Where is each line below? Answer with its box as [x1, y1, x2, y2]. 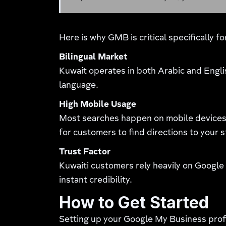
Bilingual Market [59, 53, 128, 62]
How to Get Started [59, 193, 209, 212]
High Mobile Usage [59, 100, 137, 109]
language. [59, 81, 99, 90]
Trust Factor [59, 148, 111, 157]
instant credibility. [59, 176, 133, 185]
